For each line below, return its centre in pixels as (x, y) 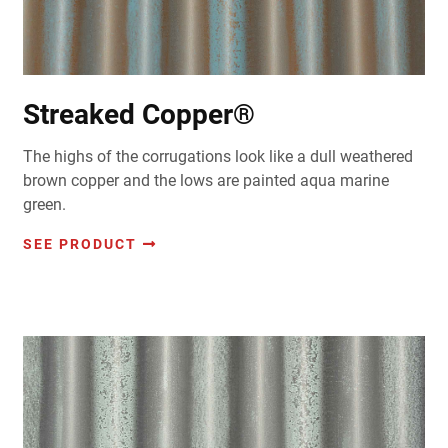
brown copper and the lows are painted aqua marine (205, 181)
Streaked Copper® (138, 115)
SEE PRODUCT (79, 244)
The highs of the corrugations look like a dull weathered (217, 157)
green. (44, 205)
